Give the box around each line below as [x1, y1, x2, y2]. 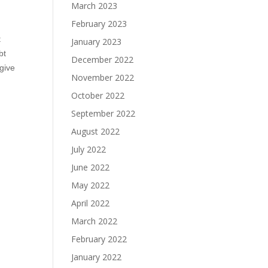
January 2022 [71, 251, 122, 263]
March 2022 [71, 215, 118, 227]
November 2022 [71, 72, 135, 83]
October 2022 [71, 90, 125, 101]
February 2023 [71, 18, 127, 29]
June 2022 [71, 162, 110, 173]
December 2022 [71, 54, 134, 65]
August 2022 [71, 126, 120, 137]
